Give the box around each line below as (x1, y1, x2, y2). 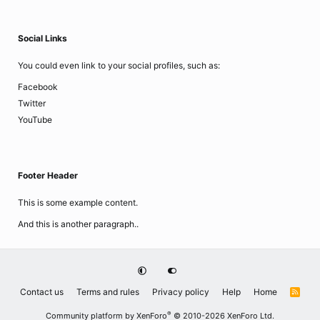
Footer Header (18, 170, 78, 181)
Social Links (18, 33, 67, 44)
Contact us (20, 286, 64, 297)
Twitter (18, 98, 46, 109)
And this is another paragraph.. (18, 219, 139, 229)
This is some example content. (18, 197, 138, 208)
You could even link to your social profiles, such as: (18, 60, 220, 71)
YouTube (18, 114, 52, 125)
